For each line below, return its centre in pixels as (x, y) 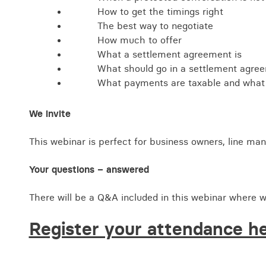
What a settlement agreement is (169, 54)
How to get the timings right (160, 11)
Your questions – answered (89, 169)
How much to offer (139, 40)
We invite (50, 113)
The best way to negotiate (155, 26)
